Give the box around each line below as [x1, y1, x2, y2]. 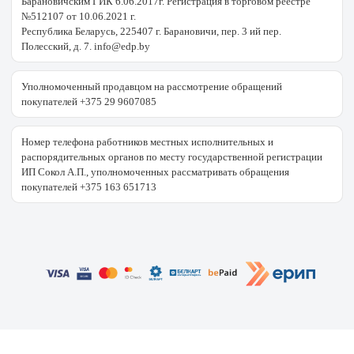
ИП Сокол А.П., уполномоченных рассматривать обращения [21, 165, 289, 178]
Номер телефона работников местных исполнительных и [21, 135, 273, 148]
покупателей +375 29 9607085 [21, 95, 156, 107]
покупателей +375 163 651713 [21, 180, 156, 193]
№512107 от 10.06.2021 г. [21, 9, 136, 22]
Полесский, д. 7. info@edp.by [21, 40, 150, 52]
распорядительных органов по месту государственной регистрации [21, 150, 322, 163]
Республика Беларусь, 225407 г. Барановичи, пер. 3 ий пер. [21, 24, 281, 37]
